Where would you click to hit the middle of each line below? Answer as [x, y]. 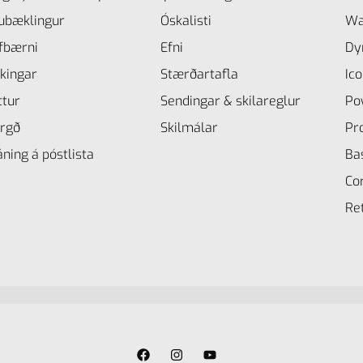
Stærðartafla [200, 75]
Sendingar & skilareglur [231, 101]
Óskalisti [186, 21]
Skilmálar [190, 128]
